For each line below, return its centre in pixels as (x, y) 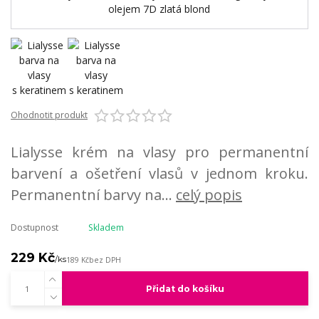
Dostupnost (35, 228)
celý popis (209, 194)
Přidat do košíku (185, 288)
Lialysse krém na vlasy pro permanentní (159, 152)
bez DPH (105, 260)
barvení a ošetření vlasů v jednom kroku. (159, 173)
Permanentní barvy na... (93, 194)
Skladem (106, 228)
